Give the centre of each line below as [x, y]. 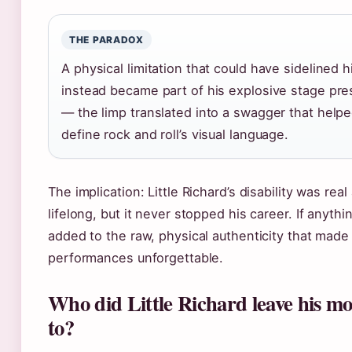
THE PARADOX [106, 40]
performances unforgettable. [136, 258]
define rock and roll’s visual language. [175, 134]
